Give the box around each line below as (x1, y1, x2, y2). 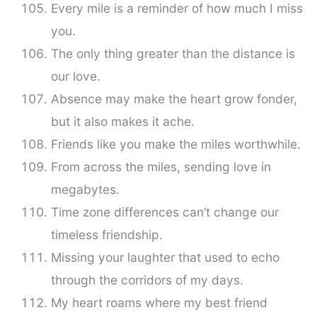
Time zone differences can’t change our (50, 204, 279, 220)
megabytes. (50, 182, 120, 197)
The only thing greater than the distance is (50, 46, 295, 62)
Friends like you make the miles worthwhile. (50, 137, 301, 152)
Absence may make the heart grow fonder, (50, 91, 297, 107)
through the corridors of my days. (50, 272, 243, 288)
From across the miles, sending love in (50, 159, 271, 175)
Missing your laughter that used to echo (50, 250, 279, 265)
